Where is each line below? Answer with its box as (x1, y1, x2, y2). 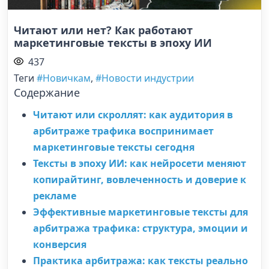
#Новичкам (37, 71, 91, 85)
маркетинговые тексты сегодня (33, 141, 195, 154)
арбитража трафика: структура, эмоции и (33, 222, 248, 235)
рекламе (33, 189, 76, 203)
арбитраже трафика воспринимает (33, 124, 214, 138)
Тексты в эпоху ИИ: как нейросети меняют (33, 157, 246, 171)
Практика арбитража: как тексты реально (33, 254, 248, 268)
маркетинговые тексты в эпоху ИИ (14, 35, 212, 50)
